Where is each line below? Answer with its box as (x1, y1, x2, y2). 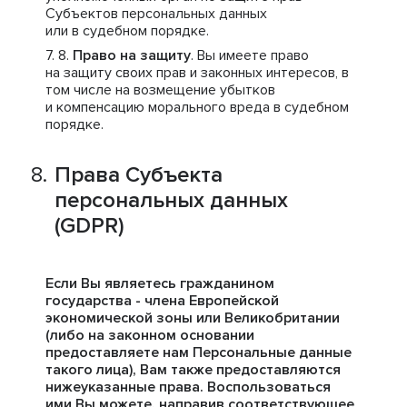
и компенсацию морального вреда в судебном (45, 98, 349, 116)
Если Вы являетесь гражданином (45, 274, 274, 293)
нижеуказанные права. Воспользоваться (45, 378, 331, 396)
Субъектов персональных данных (45, 5, 267, 23)
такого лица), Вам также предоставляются (45, 361, 341, 379)
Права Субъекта (55, 162, 223, 188)
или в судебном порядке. (45, 22, 209, 40)
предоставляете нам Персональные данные (45, 343, 352, 362)
